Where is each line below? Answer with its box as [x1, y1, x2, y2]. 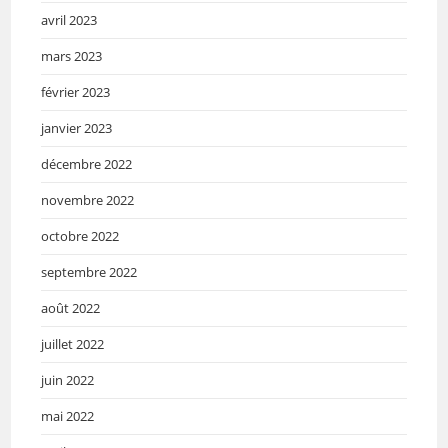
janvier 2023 [41, 118, 113, 137]
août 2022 [41, 298, 101, 317]
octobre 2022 [41, 226, 120, 245]
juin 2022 [41, 370, 95, 389]
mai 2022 [41, 406, 95, 425]
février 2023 [41, 82, 111, 101]
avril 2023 [41, 10, 98, 29]
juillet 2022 [41, 334, 105, 353]
